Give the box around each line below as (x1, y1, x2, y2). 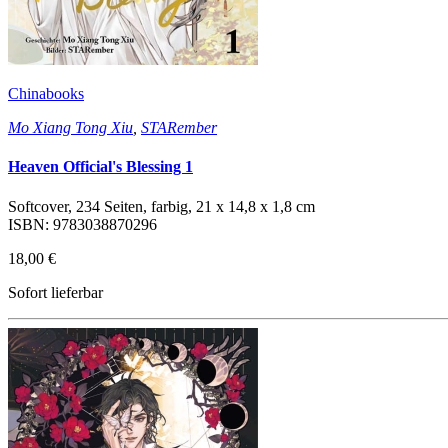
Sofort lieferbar (8, 283, 103, 301)
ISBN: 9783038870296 (8, 215, 157, 233)
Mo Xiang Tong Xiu (8, 119, 133, 137)
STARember (141, 119, 217, 137)
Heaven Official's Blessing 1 (8, 158, 193, 176)
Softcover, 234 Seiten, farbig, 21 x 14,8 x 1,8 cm (8, 197, 315, 215)
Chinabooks (8, 85, 84, 103)
